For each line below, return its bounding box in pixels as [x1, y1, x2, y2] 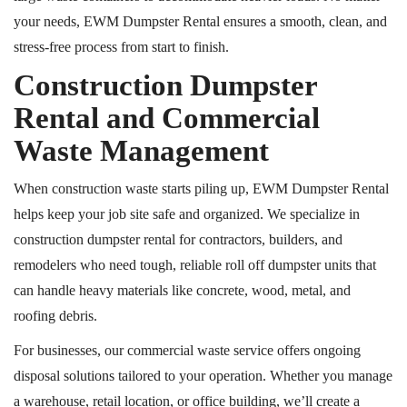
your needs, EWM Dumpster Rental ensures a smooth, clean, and [14, 14, 387, 29]
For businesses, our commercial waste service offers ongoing [14, 342, 361, 358]
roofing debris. [14, 308, 97, 323]
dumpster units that [264, 257, 376, 273]
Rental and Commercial [14, 102, 320, 134]
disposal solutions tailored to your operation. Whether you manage [14, 368, 392, 383]
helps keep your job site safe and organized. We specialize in [14, 206, 360, 222]
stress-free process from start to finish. [14, 39, 229, 55]
